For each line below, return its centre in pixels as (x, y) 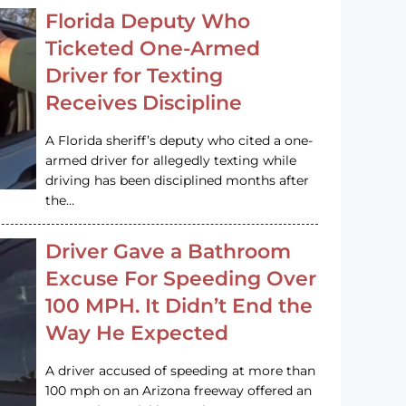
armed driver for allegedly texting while (171, 160)
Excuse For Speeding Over (181, 278)
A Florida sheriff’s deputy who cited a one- (179, 140)
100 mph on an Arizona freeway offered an (179, 390)
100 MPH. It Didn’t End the (179, 305)
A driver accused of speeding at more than (181, 370)
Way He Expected (137, 333)
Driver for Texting (135, 75)
